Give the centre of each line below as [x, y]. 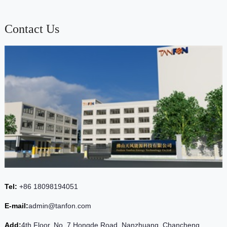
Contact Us [32, 29]
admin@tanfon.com [60, 205]
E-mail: [16, 205]
